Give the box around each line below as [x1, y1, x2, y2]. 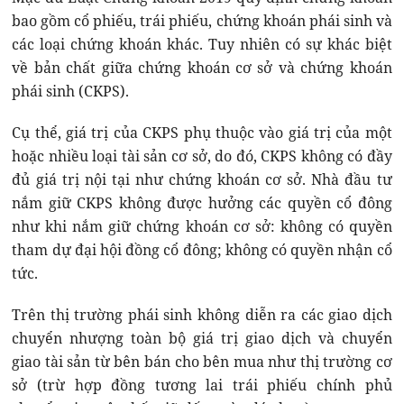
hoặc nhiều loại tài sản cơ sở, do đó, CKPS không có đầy [12, 145, 392, 166]
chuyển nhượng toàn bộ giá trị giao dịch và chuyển [12, 327, 392, 348]
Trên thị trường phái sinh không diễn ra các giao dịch [12, 304, 392, 325]
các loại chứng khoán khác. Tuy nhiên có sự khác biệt [12, 33, 392, 54]
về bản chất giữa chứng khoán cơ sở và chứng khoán [12, 57, 392, 78]
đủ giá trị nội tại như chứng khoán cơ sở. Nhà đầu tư [12, 169, 392, 189]
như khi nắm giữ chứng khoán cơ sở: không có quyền [12, 216, 392, 236]
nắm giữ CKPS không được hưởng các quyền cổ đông [12, 192, 392, 213]
